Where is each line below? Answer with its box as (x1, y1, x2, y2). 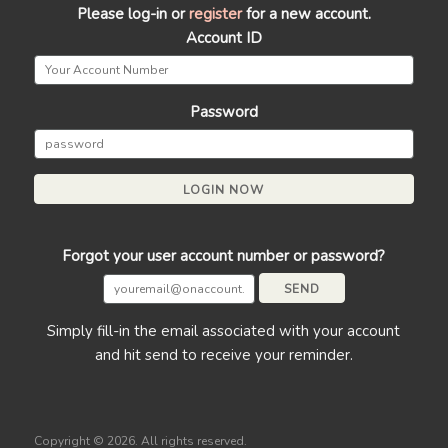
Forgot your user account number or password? (62, 246, 386, 266)
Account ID (185, 28, 262, 48)
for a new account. (241, 4, 371, 24)
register (188, 4, 242, 24)
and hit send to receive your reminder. (94, 345, 353, 365)
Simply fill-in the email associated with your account (47, 321, 401, 341)
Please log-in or (76, 4, 189, 24)
